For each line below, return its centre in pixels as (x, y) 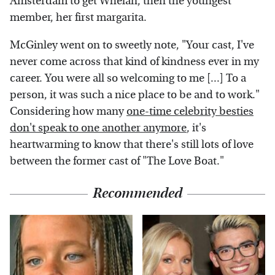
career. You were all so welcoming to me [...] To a (128, 79)
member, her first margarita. (79, 18)
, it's (196, 128)
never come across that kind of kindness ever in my (134, 62)
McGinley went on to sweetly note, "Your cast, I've (132, 45)
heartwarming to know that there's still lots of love (132, 145)
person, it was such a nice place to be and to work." (135, 95)
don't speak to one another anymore (98, 128)
